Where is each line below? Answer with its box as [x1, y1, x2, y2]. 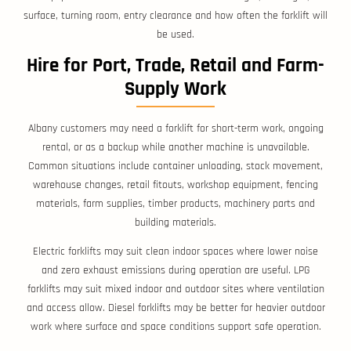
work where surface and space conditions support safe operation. [30, 320, 321, 335]
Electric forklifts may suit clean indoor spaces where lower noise [33, 244, 318, 259]
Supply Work [125, 77, 226, 103]
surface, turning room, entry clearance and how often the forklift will [24, 9, 327, 24]
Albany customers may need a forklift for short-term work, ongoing [27, 121, 324, 136]
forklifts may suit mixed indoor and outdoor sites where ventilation [27, 282, 324, 297]
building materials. [135, 215, 216, 230]
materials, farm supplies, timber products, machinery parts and [36, 197, 315, 212]
